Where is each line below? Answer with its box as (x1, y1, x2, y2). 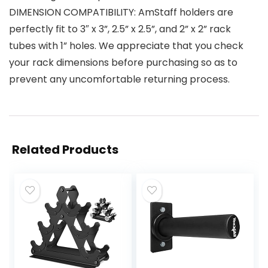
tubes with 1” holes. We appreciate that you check (9, 39, 243, 53)
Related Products (12, 141, 118, 159)
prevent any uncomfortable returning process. (9, 72, 230, 87)
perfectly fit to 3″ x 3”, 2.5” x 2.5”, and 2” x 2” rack (9, 22, 231, 36)
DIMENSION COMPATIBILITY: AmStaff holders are (9, 5, 233, 20)
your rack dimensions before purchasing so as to (9, 56, 237, 70)
